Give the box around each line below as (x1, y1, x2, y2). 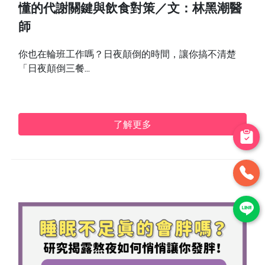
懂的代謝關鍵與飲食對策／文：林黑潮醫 (18, 3, 243, 16)
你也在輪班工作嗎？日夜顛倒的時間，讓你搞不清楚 (18, 47, 237, 60)
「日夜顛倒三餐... (18, 62, 91, 74)
